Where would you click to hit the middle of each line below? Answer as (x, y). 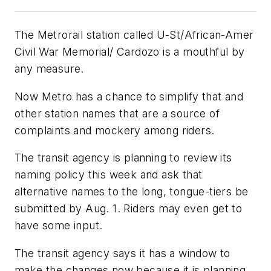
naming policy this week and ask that (109, 175)
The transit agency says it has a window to (122, 253)
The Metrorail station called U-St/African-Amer (134, 35)
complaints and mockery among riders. (115, 130)
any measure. (49, 69)
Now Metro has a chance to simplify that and (129, 96)
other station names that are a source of (117, 113)
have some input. (59, 226)
